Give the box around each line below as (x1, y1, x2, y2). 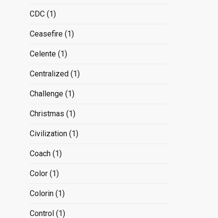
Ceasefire (29, 29, 63, 38)
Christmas (29, 109, 64, 118)
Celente (29, 49, 56, 58)
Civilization (29, 128, 67, 138)
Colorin (29, 188, 54, 198)
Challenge (29, 89, 63, 98)
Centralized (29, 69, 69, 78)
